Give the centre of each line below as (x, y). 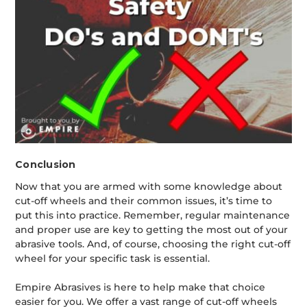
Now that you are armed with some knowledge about (149, 186)
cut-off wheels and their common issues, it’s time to (144, 200)
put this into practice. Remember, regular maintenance (153, 215)
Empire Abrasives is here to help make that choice (140, 287)
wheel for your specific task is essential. (113, 258)
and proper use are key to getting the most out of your (152, 229)
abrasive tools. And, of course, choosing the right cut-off (153, 244)
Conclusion (46, 164)
